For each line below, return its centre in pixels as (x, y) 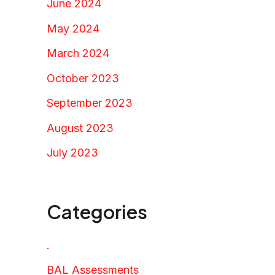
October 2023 (83, 78)
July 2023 (72, 153)
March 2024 (78, 53)
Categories (97, 212)
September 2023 (90, 103)
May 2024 (73, 28)
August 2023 (80, 128)
